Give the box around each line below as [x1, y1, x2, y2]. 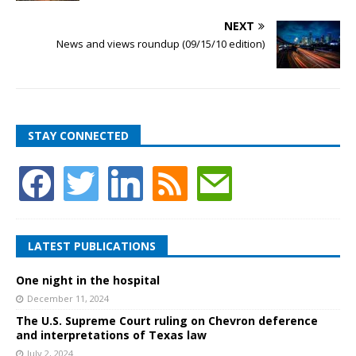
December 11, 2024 [27, 292, 109, 304]
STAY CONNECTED [28, 127, 129, 143]
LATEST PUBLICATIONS [28, 238, 156, 253]
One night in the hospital [16, 272, 160, 288]
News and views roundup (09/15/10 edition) [56, 36, 265, 51]
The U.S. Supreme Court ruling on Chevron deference [16, 312, 318, 328]
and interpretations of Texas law [16, 327, 207, 342]
